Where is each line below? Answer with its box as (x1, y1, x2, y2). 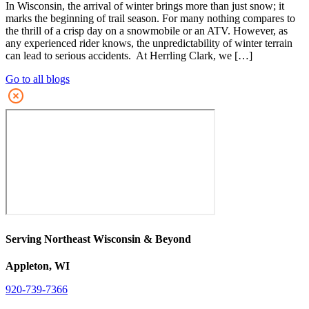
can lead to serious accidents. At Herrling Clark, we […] (6, 50, 252, 62)
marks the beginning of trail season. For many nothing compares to (6, 12, 295, 25)
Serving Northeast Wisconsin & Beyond (6, 232, 191, 245)
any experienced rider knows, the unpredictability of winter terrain (6, 37, 292, 50)
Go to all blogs (6, 73, 70, 86)
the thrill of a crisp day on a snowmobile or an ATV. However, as (6, 25, 288, 37)
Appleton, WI (6, 259, 70, 272)
